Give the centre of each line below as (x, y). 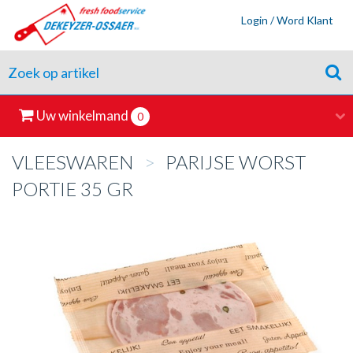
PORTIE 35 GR (72, 189)
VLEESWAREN (73, 162)
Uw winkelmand (82, 115)
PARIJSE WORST (234, 162)
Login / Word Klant (288, 20)
